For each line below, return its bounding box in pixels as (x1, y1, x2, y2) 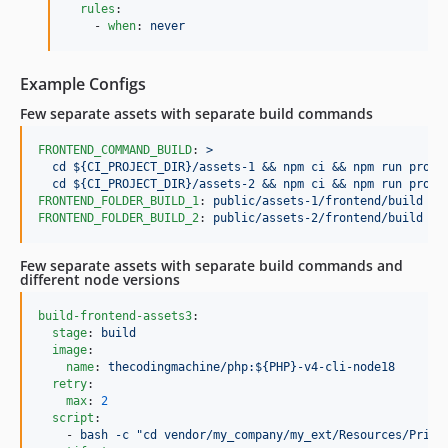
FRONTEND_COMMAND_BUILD (38, 142, 192, 157)
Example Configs (20, 72, 146, 95)
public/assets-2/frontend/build (213, 210, 423, 225)
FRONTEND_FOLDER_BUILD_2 (38, 210, 199, 225)
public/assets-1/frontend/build (213, 193, 423, 208)
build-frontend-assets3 (38, 308, 192, 323)
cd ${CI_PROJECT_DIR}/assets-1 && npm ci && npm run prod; (38, 159, 444, 174)
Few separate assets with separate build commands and (20, 255, 403, 275)
